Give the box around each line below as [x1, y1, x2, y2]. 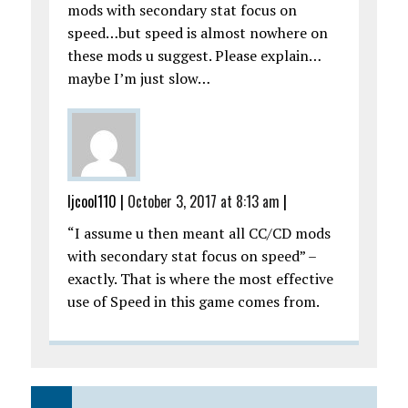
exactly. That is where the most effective [66, 269, 333, 290]
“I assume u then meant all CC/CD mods [66, 223, 331, 244]
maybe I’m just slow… [66, 68, 210, 89]
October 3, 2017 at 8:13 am [127, 190, 280, 213]
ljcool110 [66, 190, 117, 213]
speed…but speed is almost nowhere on [66, 23, 328, 44]
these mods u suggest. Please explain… [66, 46, 321, 66]
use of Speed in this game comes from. [66, 291, 320, 312]
